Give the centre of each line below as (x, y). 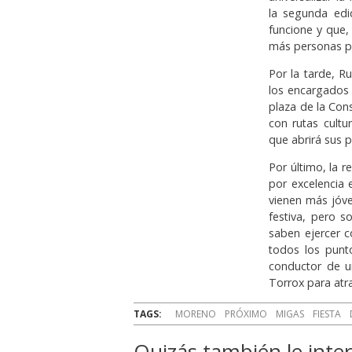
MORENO (196, 313)
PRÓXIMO (246, 313)
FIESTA (327, 313)
